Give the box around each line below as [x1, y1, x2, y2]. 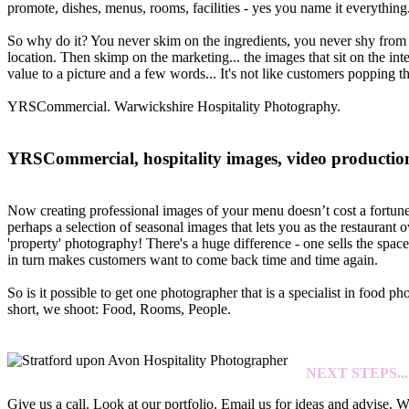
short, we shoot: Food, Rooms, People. [7, 300, 231, 317]
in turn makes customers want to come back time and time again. [7, 251, 378, 267]
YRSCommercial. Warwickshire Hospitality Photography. [7, 99, 341, 115]
